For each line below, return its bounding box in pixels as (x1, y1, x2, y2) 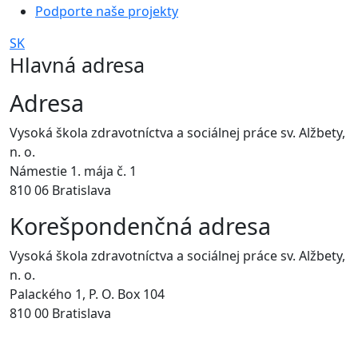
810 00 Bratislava (10, 304, 111, 322)
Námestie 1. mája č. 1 (10, 161, 137, 180)
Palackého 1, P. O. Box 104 (10, 284, 165, 303)
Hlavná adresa (10, 50, 145, 78)
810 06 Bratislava (10, 181, 111, 199)
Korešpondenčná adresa (10, 209, 271, 241)
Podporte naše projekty (35, 2, 178, 20)
